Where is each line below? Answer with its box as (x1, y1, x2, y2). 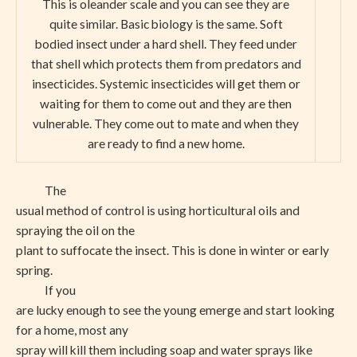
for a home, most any (16, 323, 128, 337)
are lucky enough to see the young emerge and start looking (16, 303, 335, 317)
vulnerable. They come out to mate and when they (33, 116, 299, 131)
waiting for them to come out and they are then (40, 96, 292, 111)
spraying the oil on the (16, 223, 135, 237)
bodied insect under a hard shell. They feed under (34, 36, 297, 51)
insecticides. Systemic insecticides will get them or (31, 76, 300, 91)
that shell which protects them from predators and (30, 56, 301, 71)
